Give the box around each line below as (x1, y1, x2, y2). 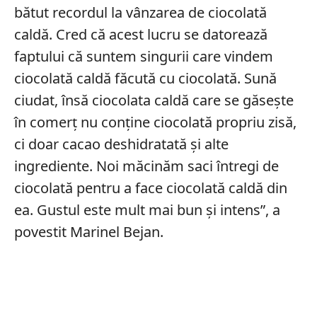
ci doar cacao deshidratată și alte (13, 134, 229, 154)
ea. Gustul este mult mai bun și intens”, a (13, 200, 280, 220)
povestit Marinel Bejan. (13, 222, 163, 242)
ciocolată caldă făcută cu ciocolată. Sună (13, 69, 277, 88)
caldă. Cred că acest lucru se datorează (13, 25, 267, 45)
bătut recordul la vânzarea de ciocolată (13, 3, 267, 23)
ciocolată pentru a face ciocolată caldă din (13, 178, 287, 198)
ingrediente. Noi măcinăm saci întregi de (13, 156, 279, 176)
